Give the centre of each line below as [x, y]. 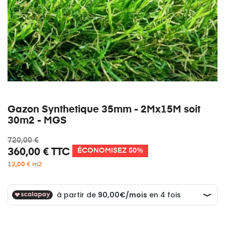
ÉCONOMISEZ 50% [110, 150]
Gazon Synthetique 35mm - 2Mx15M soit [104, 109]
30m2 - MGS [37, 120]
